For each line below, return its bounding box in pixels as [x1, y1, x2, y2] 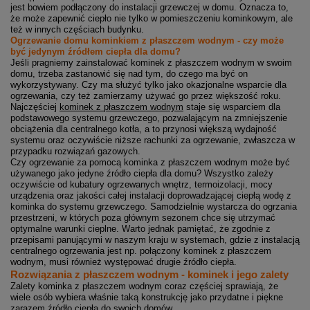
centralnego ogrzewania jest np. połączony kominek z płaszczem [10, 246, 271, 257]
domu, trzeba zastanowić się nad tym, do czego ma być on [10, 69, 248, 80]
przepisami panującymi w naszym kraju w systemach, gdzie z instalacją [10, 235, 300, 246]
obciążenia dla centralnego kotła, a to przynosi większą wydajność [10, 124, 277, 135]
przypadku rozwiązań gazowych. [10, 146, 140, 157]
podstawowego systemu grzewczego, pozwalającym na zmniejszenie [10, 113, 287, 124]
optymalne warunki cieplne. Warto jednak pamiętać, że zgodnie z [10, 224, 271, 235]
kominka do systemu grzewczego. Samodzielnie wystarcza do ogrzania [10, 201, 297, 212]
